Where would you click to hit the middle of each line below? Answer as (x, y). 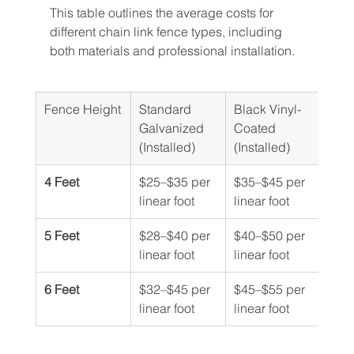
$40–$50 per (271, 235)
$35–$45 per (271, 182)
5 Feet (61, 235)
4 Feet (61, 182)
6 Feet (61, 289)
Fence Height (82, 109)
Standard (166, 109)
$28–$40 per (176, 235)
